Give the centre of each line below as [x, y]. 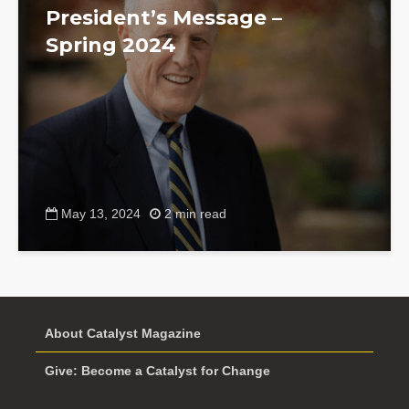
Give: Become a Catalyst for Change [157, 370]
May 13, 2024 [101, 215]
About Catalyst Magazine [123, 333]
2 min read [195, 215]
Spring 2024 [111, 45]
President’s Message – [164, 17]
